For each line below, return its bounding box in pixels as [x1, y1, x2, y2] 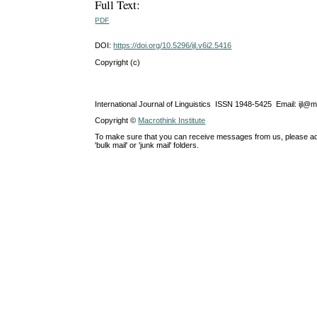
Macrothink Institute [138, 116, 206, 125]
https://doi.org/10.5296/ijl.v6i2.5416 [113, 40, 232, 50]
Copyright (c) [95, 57, 141, 67]
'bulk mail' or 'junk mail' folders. [95, 141, 200, 150]
